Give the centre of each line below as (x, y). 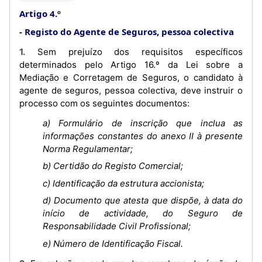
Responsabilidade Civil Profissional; (117, 226)
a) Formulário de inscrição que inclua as (143, 123)
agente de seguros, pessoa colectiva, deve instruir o (131, 90)
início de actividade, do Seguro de (143, 213)
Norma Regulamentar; (88, 149)
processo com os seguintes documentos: (104, 103)
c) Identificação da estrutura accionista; (123, 183)
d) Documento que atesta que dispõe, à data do (143, 200)
